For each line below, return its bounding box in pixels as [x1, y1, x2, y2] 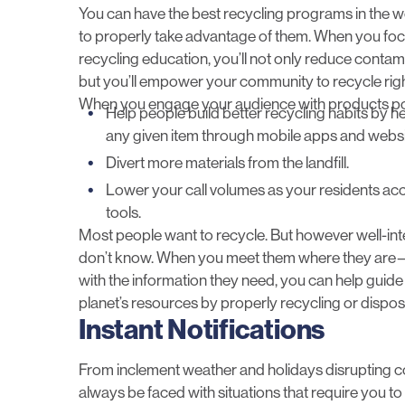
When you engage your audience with [79, 95, 328, 114]
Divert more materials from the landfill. [106, 154, 349, 173]
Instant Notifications [79, 314, 325, 347]
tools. [106, 203, 141, 222]
